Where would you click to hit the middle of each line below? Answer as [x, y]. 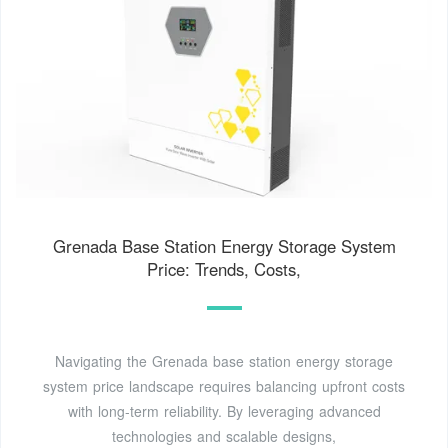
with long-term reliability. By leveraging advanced [224, 410]
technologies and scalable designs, [224, 435]
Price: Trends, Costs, [224, 268]
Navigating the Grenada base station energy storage [224, 360]
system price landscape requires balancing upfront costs [224, 385]
